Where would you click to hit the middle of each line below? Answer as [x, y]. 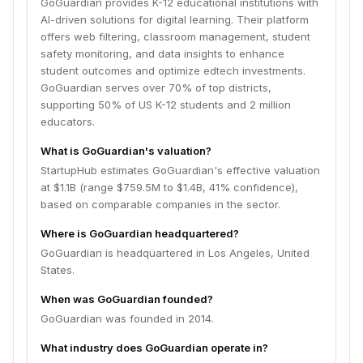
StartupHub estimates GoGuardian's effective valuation [180, 170]
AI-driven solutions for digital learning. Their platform [175, 19]
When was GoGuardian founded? [127, 299]
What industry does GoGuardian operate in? [154, 348]
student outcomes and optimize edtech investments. [173, 70]
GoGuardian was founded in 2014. [127, 318]
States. [58, 270]
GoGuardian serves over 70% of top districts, [156, 88]
